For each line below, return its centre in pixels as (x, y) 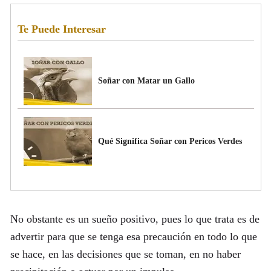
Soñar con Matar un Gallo (146, 80)
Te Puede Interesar (61, 29)
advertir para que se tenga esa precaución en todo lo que (133, 236)
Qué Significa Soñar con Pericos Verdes (170, 141)
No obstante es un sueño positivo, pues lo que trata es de (135, 219)
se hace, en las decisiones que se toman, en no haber (125, 254)
